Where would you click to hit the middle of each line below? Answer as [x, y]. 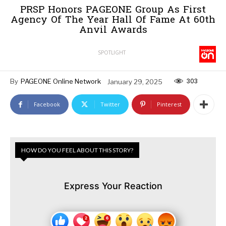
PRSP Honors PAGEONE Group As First [113, 10]
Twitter [110, 104]
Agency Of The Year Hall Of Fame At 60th [113, 20]
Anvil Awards [113, 31]
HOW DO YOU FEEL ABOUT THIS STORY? [77, 150]
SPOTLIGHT [111, 53]
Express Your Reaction [113, 186]
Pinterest [169, 104]
